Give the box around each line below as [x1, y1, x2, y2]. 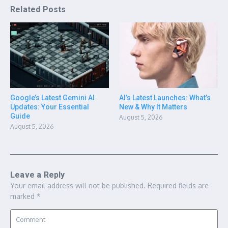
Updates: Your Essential [10, 103, 89, 111]
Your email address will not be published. [10, 181, 146, 190]
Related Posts [10, 4, 66, 14]
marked [10, 192, 37, 201]
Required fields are [148, 181, 209, 190]
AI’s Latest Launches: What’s [119, 94, 211, 102]
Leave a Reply [10, 170, 65, 180]
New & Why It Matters [119, 103, 187, 111]
